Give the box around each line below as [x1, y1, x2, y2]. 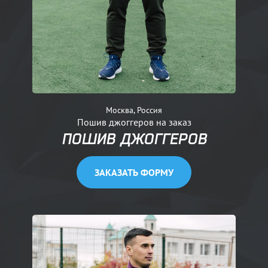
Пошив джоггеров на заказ [77, 115, 191, 128]
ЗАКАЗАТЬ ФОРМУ [95, 166, 173, 178]
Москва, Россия [106, 103, 162, 115]
